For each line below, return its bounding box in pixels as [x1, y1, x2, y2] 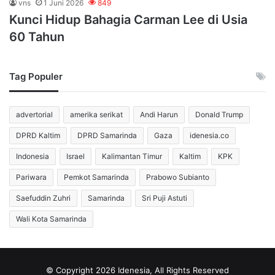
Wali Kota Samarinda [16, 214, 87, 223]
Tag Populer [9, 70, 63, 82]
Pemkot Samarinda [64, 172, 129, 182]
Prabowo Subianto [146, 172, 209, 182]
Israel [66, 151, 85, 161]
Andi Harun [140, 109, 178, 119]
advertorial [16, 109, 53, 119]
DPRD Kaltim [16, 130, 60, 140]
